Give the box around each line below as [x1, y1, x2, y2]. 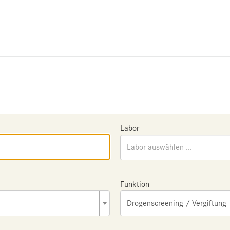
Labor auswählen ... [127, 143, 192, 152]
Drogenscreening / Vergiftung [127, 199, 226, 208]
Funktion [120, 180, 149, 189]
